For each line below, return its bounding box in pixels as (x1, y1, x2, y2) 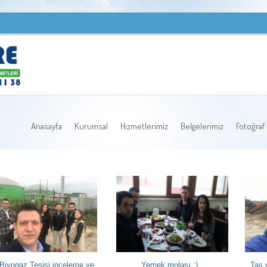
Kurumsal (74, 120, 108, 132)
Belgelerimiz (181, 120, 223, 132)
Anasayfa (31, 120, 62, 132)
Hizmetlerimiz (120, 120, 168, 132)
